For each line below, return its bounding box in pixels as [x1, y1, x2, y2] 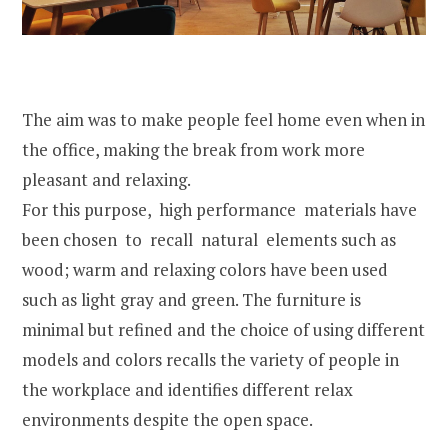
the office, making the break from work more [22, 138, 365, 162]
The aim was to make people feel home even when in [22, 108, 425, 132]
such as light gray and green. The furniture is [22, 288, 361, 312]
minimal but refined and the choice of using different [22, 318, 425, 342]
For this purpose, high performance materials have [22, 198, 421, 222]
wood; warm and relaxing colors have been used [22, 258, 388, 282]
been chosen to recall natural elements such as [22, 228, 396, 252]
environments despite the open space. [22, 408, 313, 432]
